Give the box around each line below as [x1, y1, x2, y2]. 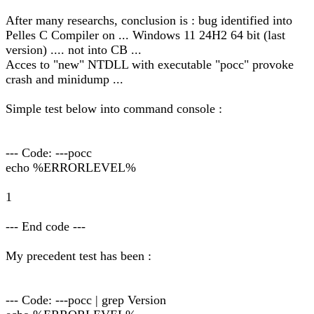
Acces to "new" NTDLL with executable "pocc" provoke [6, 57, 294, 71]
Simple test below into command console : [6, 102, 222, 116]
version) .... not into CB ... [6, 43, 142, 57]
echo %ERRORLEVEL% [6, 161, 136, 175]
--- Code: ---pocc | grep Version [6, 293, 166, 307]
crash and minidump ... [6, 72, 123, 86]
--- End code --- [6, 219, 86, 233]
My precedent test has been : [6, 249, 151, 263]
